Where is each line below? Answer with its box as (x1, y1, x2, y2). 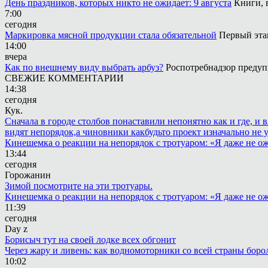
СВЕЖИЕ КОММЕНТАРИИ (5, 73, 124, 83)
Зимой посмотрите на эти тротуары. (5, 181, 153, 191)
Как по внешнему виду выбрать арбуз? (5, 62, 163, 72)
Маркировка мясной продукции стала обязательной (5, 30, 217, 40)
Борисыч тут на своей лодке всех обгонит (5, 234, 176, 245)
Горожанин (5, 170, 51, 180)
